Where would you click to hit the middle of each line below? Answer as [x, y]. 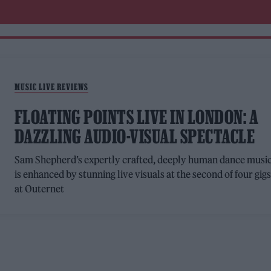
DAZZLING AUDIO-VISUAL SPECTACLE [135, 136]
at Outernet [39, 189]
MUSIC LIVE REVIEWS [51, 87]
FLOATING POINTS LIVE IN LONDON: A [136, 117]
